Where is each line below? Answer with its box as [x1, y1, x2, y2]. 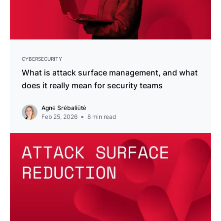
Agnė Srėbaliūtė [41, 104, 86, 111]
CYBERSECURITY [22, 55, 62, 62]
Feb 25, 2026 [41, 112, 77, 120]
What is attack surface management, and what [22, 67, 198, 77]
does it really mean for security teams [22, 80, 163, 90]
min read [91, 112, 116, 120]
